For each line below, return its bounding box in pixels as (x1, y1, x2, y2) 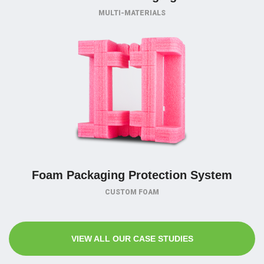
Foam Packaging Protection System (32, 169, 232, 181)
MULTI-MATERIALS (98, 9, 166, 17)
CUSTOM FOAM (105, 188, 159, 196)
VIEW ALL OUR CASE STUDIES (71, 234, 193, 243)
